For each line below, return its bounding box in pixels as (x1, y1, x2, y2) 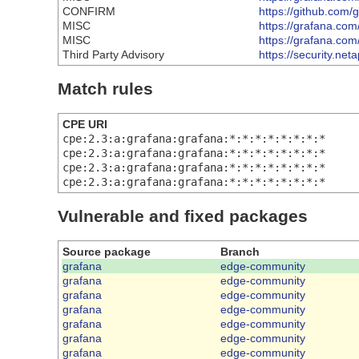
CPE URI (63, 117, 107, 131)
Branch (220, 244, 260, 258)
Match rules (58, 79, 153, 99)
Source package (63, 244, 151, 258)
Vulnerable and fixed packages (58, 207, 308, 226)
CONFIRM (63, 5, 115, 18)
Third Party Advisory (63, 48, 164, 62)
